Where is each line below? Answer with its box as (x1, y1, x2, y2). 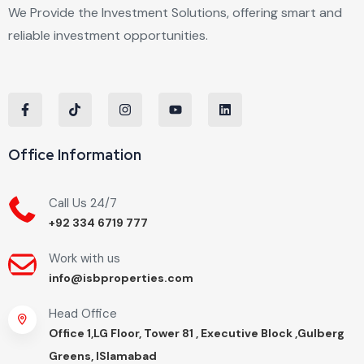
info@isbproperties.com (49, 270, 193, 285)
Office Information (8, 145, 141, 164)
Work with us (49, 249, 120, 266)
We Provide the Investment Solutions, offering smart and (8, 4, 342, 22)
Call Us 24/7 (49, 194, 117, 211)
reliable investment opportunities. (8, 27, 211, 45)
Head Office (49, 305, 117, 322)
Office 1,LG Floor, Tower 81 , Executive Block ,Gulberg (49, 325, 344, 340)
